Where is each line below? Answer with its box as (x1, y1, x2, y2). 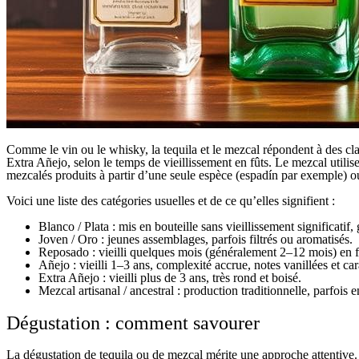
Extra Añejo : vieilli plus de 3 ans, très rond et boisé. (38, 270, 301, 284)
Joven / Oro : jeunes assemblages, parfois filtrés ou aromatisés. (38, 232, 353, 246)
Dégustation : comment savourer (6, 312, 260, 333)
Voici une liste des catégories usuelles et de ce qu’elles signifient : (6, 193, 335, 208)
